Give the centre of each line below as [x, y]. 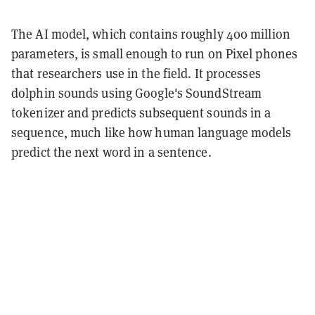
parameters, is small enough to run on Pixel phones [155, 54]
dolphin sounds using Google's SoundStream [137, 94]
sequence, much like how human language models [152, 133]
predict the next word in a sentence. [111, 153]
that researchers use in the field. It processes [136, 74]
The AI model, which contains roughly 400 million [151, 34]
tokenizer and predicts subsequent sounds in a [141, 113]
